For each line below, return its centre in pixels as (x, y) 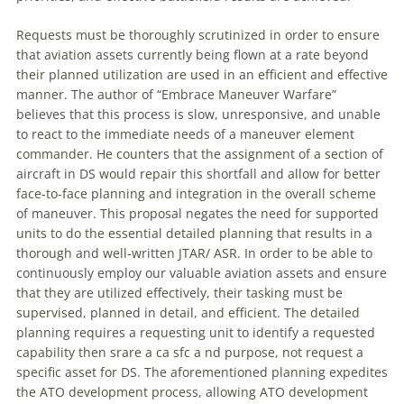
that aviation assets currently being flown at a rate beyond (193, 55)
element (328, 134)
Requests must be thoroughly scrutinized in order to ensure (198, 35)
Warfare (308, 95)
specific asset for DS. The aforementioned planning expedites (202, 372)
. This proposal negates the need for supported (236, 214)
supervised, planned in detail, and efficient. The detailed (188, 313)
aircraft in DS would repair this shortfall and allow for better (198, 174)
